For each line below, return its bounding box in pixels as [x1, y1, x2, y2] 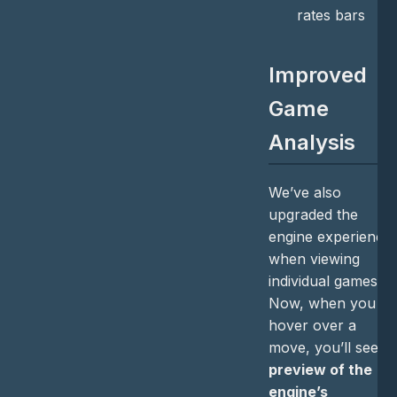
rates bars [296, 6, 365, 25]
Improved [268, 61, 367, 88]
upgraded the [268, 206, 358, 224]
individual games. [268, 272, 381, 291]
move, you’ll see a [268, 339, 391, 357]
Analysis [268, 128, 355, 155]
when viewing [268, 250, 360, 269]
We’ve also [268, 183, 341, 202]
